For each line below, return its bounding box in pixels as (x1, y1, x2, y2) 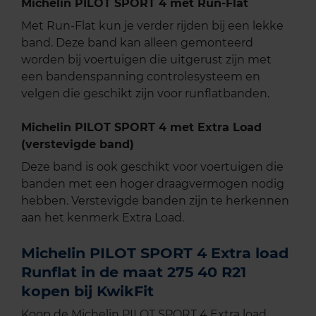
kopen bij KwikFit (21, 282, 154, 300)
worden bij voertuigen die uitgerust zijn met (21, 53, 272, 67)
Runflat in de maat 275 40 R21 (21, 263, 246, 281)
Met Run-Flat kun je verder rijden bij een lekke (21, 19, 284, 33)
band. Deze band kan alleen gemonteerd (21, 36, 253, 50)
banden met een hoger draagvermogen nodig (21, 177, 284, 191)
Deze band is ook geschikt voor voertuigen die (21, 160, 284, 174)
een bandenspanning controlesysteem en (21, 70, 260, 84)
